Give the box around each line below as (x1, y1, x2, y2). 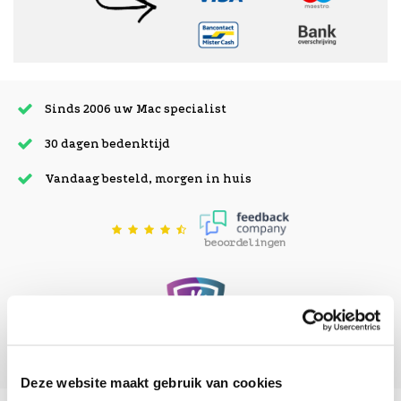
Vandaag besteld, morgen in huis (45, 172, 252, 185)
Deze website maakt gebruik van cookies (21, 375, 283, 391)
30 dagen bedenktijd (45, 137, 170, 150)
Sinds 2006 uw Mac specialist (45, 102, 226, 115)
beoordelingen (203, 236, 286, 249)
